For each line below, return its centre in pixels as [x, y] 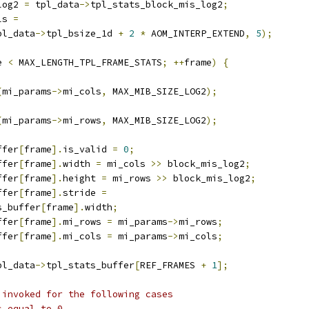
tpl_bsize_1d [82, 33]
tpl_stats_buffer [90, 265]
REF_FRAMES [170, 265]
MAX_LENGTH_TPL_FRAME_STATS [88, 62]
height [82, 178]
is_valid [88, 149]
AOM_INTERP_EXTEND [195, 33]
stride [82, 193]
